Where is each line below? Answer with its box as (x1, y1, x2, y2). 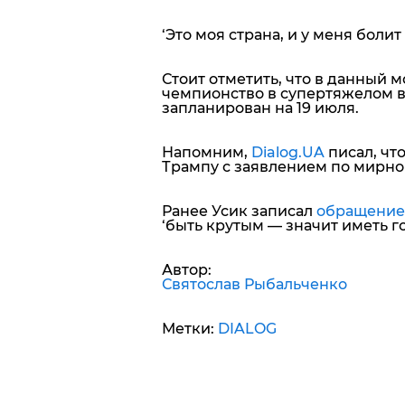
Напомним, (161, 143, 251, 161)
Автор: (161, 260, 212, 278)
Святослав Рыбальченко (161, 275, 347, 293)
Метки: (161, 319, 218, 337)
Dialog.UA (250, 143, 325, 161)
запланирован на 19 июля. (161, 99, 359, 117)
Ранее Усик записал (161, 202, 316, 220)
